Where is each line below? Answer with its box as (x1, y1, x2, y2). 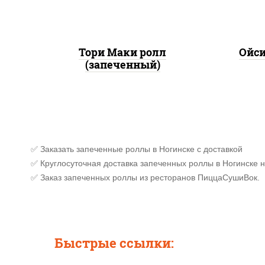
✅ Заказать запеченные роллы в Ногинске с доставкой (31, 144, 243, 154)
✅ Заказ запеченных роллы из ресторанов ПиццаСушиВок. (31, 173, 260, 183)
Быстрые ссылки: (54, 234, 174, 252)
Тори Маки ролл (79, 45, 166, 60)
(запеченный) (85, 57, 160, 72)
